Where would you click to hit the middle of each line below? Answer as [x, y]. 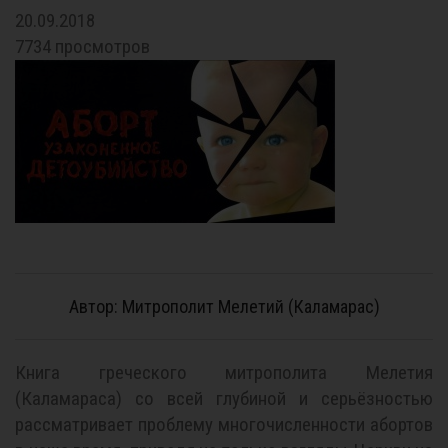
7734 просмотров [82, 46]
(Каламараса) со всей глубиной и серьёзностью [224, 398]
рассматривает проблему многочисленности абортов [224, 424]
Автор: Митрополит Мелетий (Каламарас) [224, 306]
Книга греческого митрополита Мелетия [224, 372]
